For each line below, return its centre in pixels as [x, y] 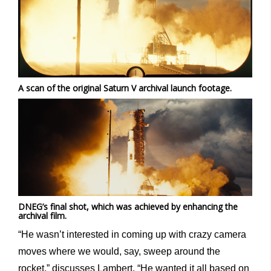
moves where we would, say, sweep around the [119, 252]
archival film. [42, 216]
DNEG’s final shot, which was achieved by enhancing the [128, 207]
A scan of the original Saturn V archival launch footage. [125, 88]
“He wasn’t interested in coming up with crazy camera [132, 235]
